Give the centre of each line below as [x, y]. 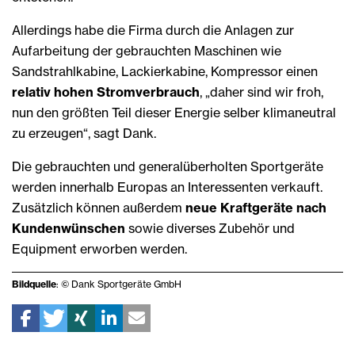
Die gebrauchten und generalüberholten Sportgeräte [168, 167]
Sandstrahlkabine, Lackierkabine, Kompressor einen [165, 72]
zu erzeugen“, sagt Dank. [84, 134]
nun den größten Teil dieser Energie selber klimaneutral [174, 113]
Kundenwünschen [70, 229]
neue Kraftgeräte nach [256, 208]
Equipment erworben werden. [99, 249]
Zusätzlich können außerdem [99, 208]
